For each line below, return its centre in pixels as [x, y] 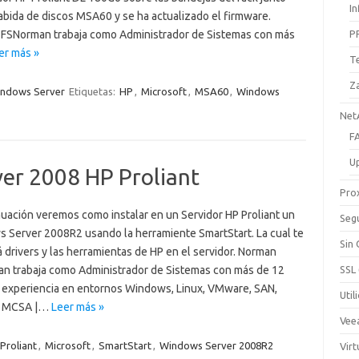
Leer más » [77, 307]
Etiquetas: [93, 91]
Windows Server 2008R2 [216, 345]
